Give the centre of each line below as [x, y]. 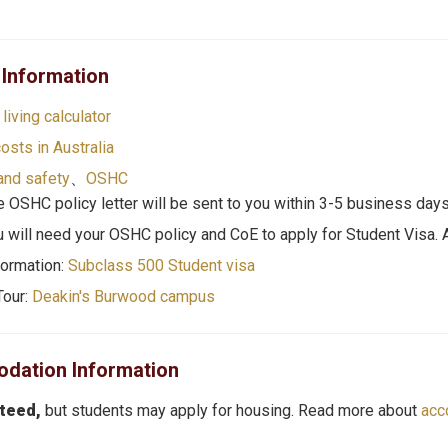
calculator [75, 116]
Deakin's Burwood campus [123, 296]
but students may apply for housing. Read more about [232, 410]
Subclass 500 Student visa [161, 265]
